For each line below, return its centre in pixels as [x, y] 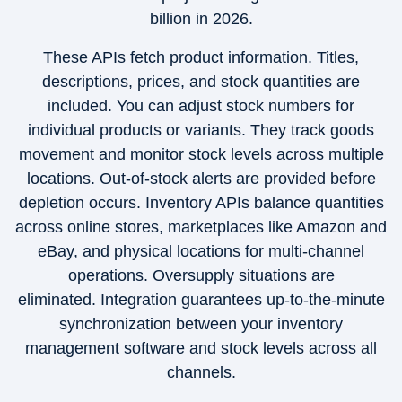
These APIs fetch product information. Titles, [201, 57]
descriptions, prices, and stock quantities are [201, 82]
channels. [201, 372]
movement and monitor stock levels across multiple [201, 154]
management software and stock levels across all [201, 348]
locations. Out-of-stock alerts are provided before [201, 179]
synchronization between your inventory [201, 324]
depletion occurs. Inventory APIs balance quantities [201, 203]
